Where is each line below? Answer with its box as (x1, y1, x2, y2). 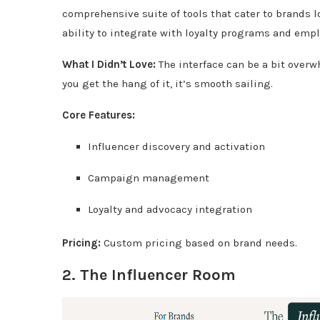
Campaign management (88, 171, 209, 184)
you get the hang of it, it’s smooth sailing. (62, 76, 273, 90)
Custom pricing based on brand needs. (104, 236, 297, 249)
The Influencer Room (80, 265, 236, 284)
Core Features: (62, 108, 135, 121)
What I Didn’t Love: (62, 57, 156, 71)
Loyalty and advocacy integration (88, 202, 252, 216)
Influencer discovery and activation (88, 139, 265, 153)
